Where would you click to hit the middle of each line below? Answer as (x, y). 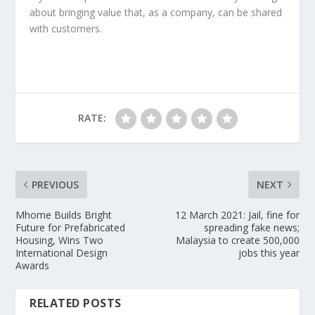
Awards (33, 266)
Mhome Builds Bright (64, 215)
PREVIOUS (56, 185)
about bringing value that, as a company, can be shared (156, 13)
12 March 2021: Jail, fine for (237, 215)
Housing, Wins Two (60, 240)
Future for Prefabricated (71, 228)
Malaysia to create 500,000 (237, 240)
